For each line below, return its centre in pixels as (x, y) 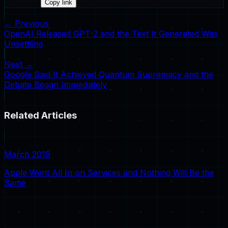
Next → (19, 64)
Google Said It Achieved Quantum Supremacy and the (109, 75)
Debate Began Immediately (55, 85)
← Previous (26, 24)
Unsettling (23, 44)
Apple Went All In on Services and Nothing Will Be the (109, 172)
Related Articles (40, 116)
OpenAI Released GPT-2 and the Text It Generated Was (111, 34)
